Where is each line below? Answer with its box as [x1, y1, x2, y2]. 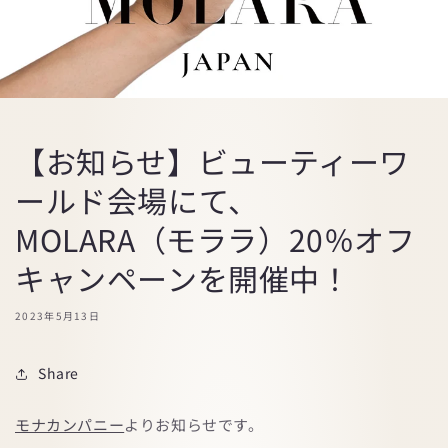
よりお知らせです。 [124, 413, 264, 435]
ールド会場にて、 [15, 177, 259, 222]
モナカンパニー [15, 413, 125, 435]
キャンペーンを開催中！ [15, 255, 351, 300]
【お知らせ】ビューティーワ [15, 138, 410, 183]
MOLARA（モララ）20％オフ [15, 216, 416, 261]
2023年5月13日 [15, 307, 100, 323]
